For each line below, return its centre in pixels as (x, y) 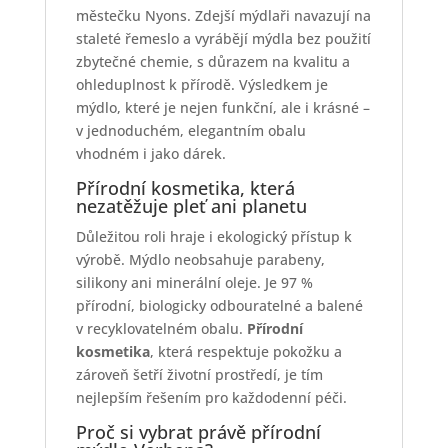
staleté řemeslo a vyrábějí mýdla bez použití (223, 38)
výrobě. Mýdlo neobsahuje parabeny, (200, 259)
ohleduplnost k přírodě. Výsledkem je (201, 84)
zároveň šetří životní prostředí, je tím (199, 374)
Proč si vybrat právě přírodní (198, 432)
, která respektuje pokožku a (245, 351)
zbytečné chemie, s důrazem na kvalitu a (212, 61)
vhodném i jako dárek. (150, 153)
